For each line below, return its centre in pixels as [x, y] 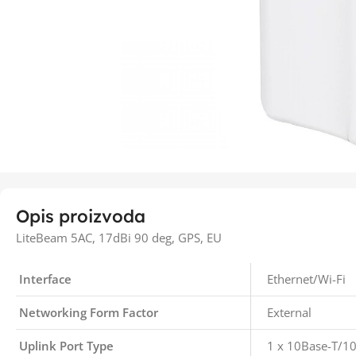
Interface [45, 279]
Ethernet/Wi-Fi [306, 279]
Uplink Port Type [66, 346]
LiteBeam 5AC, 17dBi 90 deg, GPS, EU [119, 238]
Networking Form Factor [89, 312]
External [289, 312]
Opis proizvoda [81, 216]
